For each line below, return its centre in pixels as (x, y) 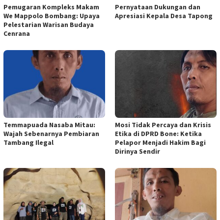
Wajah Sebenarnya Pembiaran (51, 133)
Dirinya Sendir (137, 151)
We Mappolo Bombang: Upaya (52, 15)
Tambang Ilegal (28, 142)
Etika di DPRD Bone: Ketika (158, 133)
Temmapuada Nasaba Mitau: (49, 124)
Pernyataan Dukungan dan (158, 7)
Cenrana (17, 33)
